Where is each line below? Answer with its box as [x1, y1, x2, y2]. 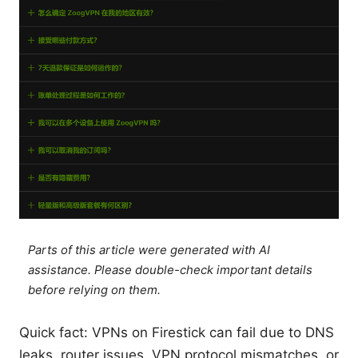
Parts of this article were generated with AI [28, 242, 271, 257]
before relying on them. [28, 282, 161, 297]
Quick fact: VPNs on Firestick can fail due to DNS [19, 324, 334, 340]
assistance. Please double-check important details [28, 262, 313, 277]
